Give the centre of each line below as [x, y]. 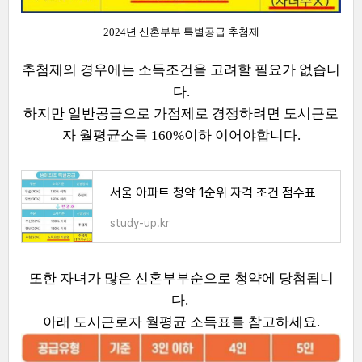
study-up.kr [140, 223]
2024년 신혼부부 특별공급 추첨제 [181, 32]
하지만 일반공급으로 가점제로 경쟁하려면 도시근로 [181, 114]
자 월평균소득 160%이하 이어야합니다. [181, 135]
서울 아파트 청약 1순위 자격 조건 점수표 [213, 193]
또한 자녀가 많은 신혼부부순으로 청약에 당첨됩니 [181, 278]
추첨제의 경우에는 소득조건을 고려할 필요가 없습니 [181, 70]
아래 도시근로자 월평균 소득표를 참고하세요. [181, 322]
